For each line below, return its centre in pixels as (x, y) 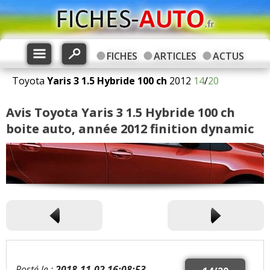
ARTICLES (175, 56)
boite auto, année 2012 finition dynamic (130, 129)
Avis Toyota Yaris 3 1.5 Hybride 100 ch (121, 112)
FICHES (122, 56)
